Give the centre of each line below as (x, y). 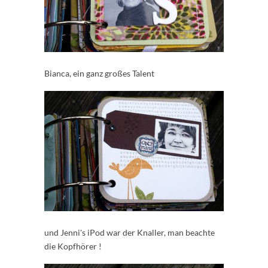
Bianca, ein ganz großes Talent (99, 74)
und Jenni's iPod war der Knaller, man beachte (130, 233)
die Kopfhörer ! (73, 246)
